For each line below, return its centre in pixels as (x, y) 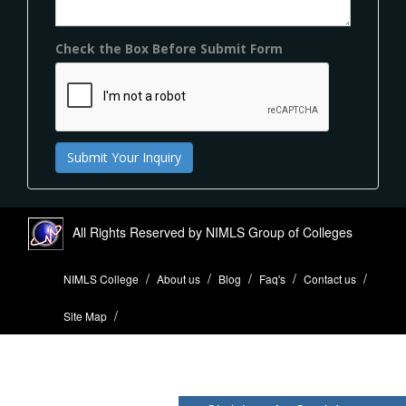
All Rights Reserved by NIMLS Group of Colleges (211, 232)
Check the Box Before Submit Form (169, 49)
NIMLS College (101, 279)
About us (179, 279)
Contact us (330, 279)
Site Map (85, 316)
